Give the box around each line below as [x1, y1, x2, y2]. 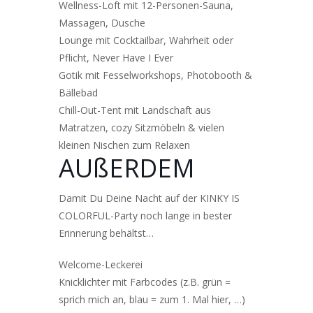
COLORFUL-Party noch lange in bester [59, 208, 232, 222]
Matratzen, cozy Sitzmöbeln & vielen [59, 120, 224, 134]
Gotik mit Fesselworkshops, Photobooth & [59, 68, 252, 82]
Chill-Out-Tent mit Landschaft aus [59, 103, 211, 117]
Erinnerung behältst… [59, 226, 154, 240]
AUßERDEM [59, 150, 195, 185]
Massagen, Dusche [59, 15, 145, 29]
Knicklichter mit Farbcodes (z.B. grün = [59, 275, 231, 289]
